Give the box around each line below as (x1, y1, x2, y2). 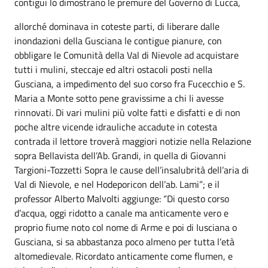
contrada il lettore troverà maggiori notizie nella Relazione (14, 134, 251, 148)
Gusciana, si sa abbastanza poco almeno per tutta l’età (14, 234, 234, 249)
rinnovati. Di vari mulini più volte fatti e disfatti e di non (14, 105, 240, 120)
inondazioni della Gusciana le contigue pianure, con (14, 33, 222, 48)
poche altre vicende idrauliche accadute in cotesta (14, 120, 217, 134)
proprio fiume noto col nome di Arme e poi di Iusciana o (14, 220, 237, 234)
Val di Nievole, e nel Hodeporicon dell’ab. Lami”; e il (14, 177, 220, 191)
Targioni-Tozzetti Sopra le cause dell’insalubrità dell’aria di (14, 163, 249, 177)
